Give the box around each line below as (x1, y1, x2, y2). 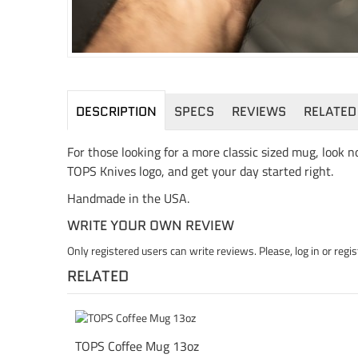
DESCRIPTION (76, 101, 157, 121)
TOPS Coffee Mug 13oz (75, 336, 200, 356)
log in (295, 241, 320, 259)
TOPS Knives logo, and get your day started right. (67, 161, 334, 181)
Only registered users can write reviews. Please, (67, 241, 296, 259)
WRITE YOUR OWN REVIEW (67, 215, 235, 235)
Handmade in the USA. (67, 188, 190, 208)
